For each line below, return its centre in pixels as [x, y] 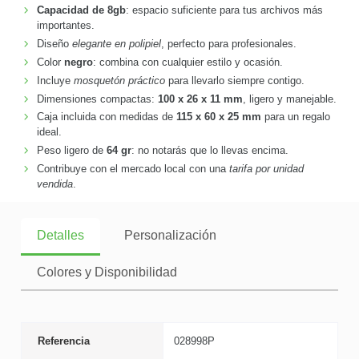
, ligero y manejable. [289, 99]
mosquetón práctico [119, 80]
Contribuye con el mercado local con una [133, 169]
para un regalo [295, 117]
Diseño [54, 43]
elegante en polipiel [116, 43]
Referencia [63, 341]
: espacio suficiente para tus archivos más [224, 10]
